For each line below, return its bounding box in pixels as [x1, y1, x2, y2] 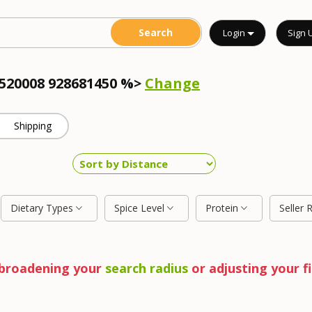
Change [145, 74, 200, 93]
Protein [205, 201, 241, 214]
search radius [104, 260, 188, 276]
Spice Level [114, 201, 167, 214]
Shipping [14, 119, 52, 132]
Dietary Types [10, 201, 76, 214]
